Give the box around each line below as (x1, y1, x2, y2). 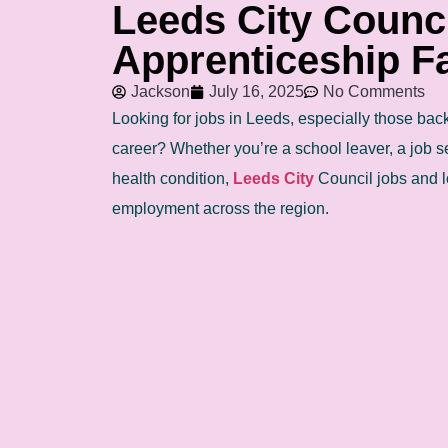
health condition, (112, 170, 233, 188)
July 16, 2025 (209, 83, 304, 101)
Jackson (131, 83, 190, 101)
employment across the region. (112, 200, 329, 218)
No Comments (323, 83, 425, 101)
